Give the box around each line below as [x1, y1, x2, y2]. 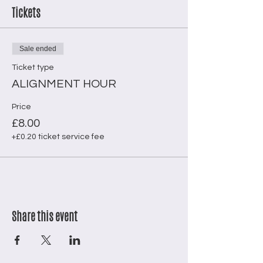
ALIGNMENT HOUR [12, 78, 116, 90]
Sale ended [19, 45, 56, 53]
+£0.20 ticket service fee [12, 133, 104, 141]
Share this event [12, 208, 77, 225]
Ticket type [12, 63, 54, 72]
